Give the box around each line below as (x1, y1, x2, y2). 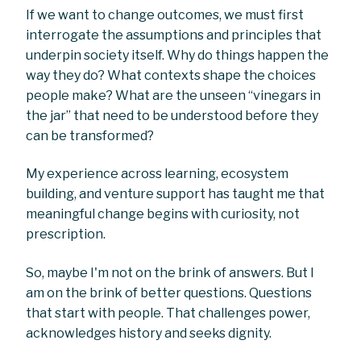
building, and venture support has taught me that (26, 186, 326, 202)
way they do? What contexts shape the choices (26, 67, 317, 83)
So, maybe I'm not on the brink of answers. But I (26, 264, 315, 280)
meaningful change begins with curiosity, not (26, 206, 301, 222)
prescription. (26, 226, 109, 243)
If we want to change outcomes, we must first (26, 6, 305, 23)
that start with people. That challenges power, (26, 305, 311, 321)
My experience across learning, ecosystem (26, 166, 289, 182)
